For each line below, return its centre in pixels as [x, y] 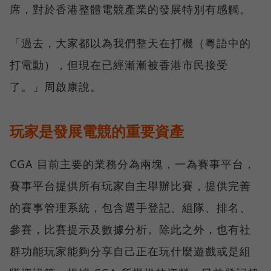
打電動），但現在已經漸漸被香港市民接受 [119, 65]
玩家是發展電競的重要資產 [97, 131]
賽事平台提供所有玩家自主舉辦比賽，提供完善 [130, 186]
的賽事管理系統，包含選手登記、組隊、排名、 [130, 208]
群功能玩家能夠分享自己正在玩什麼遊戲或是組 [130, 251]
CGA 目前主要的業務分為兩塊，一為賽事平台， [132, 164]
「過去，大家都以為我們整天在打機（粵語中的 [130, 43]
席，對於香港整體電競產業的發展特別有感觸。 [130, 9]
